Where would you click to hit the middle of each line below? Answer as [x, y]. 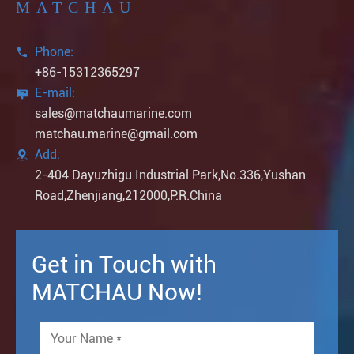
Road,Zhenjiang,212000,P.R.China [128, 196]
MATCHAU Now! [117, 292]
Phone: [54, 52]
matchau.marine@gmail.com [116, 134]
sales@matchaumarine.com [113, 114]
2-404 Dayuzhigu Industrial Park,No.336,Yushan [170, 175]
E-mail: [55, 93]
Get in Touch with [124, 265]
